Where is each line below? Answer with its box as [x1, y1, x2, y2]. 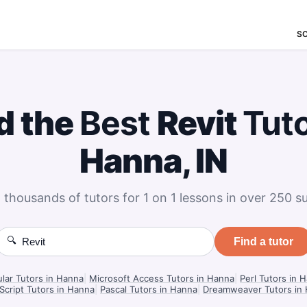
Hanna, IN [79, 140, 228, 181]
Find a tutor [233, 235, 293, 247]
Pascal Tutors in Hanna [100, 284, 197, 295]
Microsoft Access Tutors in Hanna [89, 273, 234, 284]
